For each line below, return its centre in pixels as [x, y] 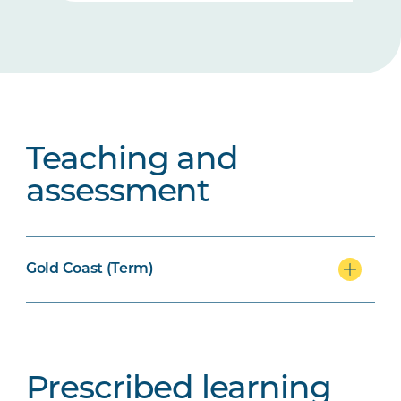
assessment [118, 193]
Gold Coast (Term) [90, 269]
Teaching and [132, 161]
